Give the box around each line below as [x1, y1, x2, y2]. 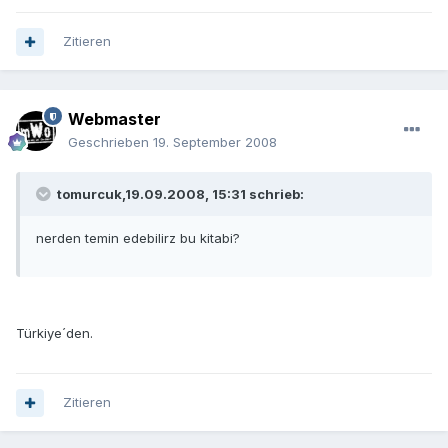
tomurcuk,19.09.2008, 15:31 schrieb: [54, 186, 304, 203]
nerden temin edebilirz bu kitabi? [36, 230, 240, 247]
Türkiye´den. [16, 325, 93, 342]
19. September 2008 [153, 134, 277, 151]
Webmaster [68, 109, 161, 130]
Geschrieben [68, 134, 153, 151]
